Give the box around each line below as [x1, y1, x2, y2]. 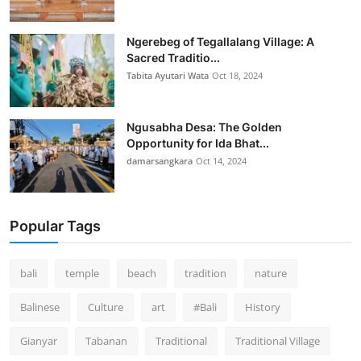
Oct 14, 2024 [196, 155, 247, 168]
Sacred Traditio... [127, 51, 220, 65]
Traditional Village [235, 334, 320, 349]
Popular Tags [10, 218, 101, 235]
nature [255, 266, 287, 281]
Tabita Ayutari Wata [127, 69, 209, 82]
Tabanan [85, 334, 127, 349]
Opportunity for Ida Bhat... [127, 136, 269, 151]
